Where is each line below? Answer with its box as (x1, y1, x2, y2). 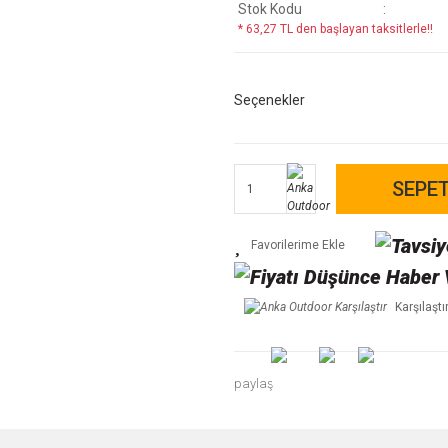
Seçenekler (234, 92, 305, 108)
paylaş (234, 375, 274, 391)
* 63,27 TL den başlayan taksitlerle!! (238, 22, 433, 36)
